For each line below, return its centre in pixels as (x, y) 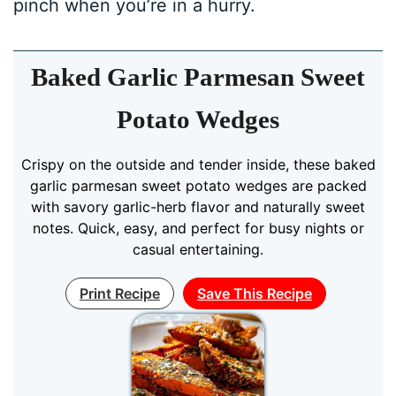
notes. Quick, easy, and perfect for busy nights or (198, 228)
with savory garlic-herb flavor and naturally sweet (198, 206)
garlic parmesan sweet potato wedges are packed (198, 185)
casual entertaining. (198, 249)
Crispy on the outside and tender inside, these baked (198, 164)
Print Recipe (120, 293)
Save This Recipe (255, 293)
